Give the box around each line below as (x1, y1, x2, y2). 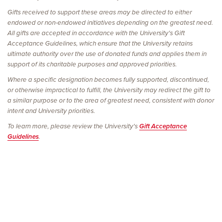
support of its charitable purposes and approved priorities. (7, 60, 177, 68)
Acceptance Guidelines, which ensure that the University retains (7, 39, 193, 48)
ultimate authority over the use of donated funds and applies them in (7, 50, 207, 58)
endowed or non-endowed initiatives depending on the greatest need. (7, 18, 213, 27)
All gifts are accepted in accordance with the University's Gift (7, 29, 185, 37)
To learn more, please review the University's (7, 122, 139, 130)
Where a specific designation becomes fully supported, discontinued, (7, 75, 209, 84)
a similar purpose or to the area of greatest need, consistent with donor (7, 96, 214, 105)
